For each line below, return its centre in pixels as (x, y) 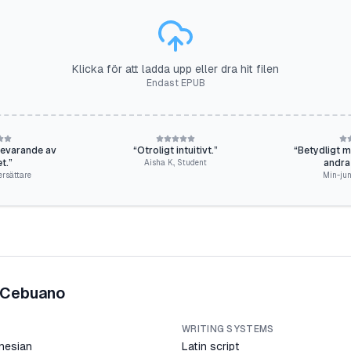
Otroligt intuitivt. (175, 150)
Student (192, 163)
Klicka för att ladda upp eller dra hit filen (175, 69)
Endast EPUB (175, 83)
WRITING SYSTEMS (228, 329)
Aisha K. (159, 163)
